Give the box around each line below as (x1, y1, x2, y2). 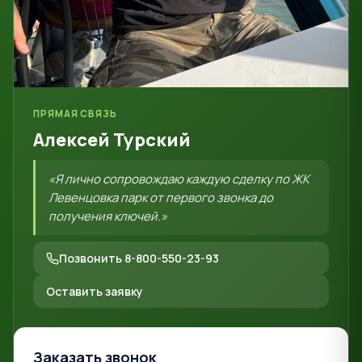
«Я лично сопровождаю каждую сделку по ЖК (48, 170, 309, 188)
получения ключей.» (48, 208, 167, 225)
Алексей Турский (33, 128, 191, 153)
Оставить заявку (46, 284, 143, 300)
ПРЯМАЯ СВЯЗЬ (33, 107, 118, 120)
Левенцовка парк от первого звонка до (48, 189, 273, 207)
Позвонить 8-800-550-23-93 (59, 250, 219, 267)
